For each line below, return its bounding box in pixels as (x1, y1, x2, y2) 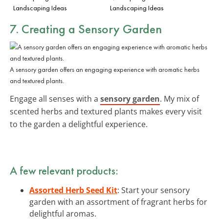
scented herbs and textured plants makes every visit (10, 106, 202, 117)
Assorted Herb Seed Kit (29, 184, 117, 196)
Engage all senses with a (10, 93, 100, 104)
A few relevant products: (10, 163, 118, 178)
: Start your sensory (117, 184, 190, 196)
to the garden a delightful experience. (10, 118, 148, 130)
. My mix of (160, 93, 199, 104)
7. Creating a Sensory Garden (10, 20, 162, 37)
